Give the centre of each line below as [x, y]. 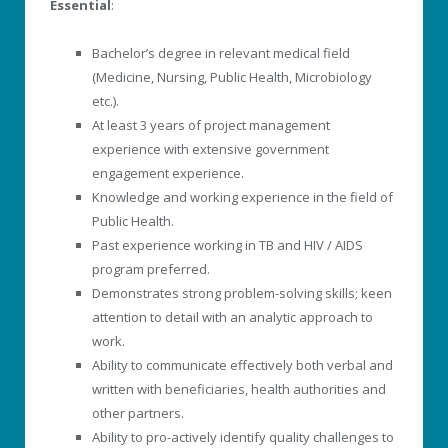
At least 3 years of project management [211, 124]
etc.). [105, 100]
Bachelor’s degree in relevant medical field [221, 52]
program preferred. [151, 268]
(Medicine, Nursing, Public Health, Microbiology [232, 76]
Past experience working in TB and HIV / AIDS [227, 244]
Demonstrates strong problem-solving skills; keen [242, 292]
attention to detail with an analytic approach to [232, 316]
